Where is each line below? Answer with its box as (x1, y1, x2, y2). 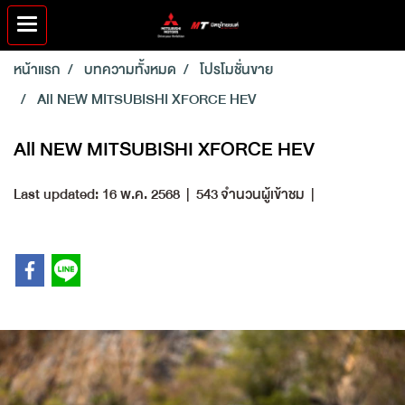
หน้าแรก (14, 58, 61, 81)
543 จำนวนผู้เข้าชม (196, 183, 305, 206)
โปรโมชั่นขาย (200, 58, 273, 81)
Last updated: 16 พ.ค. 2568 (14, 183, 180, 206)
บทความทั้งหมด (84, 58, 176, 81)
